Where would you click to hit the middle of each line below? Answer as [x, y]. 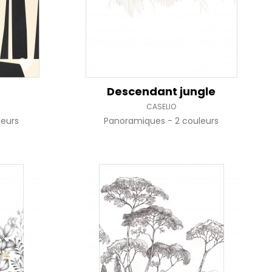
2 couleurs [197, 121]
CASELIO [161, 107]
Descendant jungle [161, 91]
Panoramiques [136, 121]
